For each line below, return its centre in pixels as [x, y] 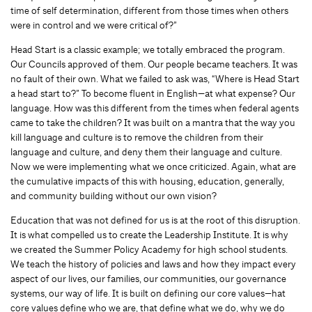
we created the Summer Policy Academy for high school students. [149, 249]
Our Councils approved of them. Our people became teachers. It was [154, 64]
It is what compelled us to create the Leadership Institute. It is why [149, 235]
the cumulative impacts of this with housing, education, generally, [147, 181]
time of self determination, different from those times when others [149, 10]
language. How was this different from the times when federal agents [155, 108]
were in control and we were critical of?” [94, 25]
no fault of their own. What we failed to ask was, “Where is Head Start [155, 79]
